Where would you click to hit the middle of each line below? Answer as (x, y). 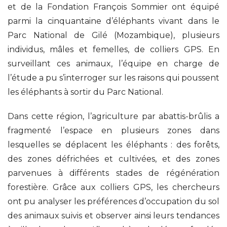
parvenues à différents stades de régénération (113, 173)
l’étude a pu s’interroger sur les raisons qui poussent (113, 78)
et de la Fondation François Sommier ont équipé (113, 7)
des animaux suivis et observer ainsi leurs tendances (113, 215)
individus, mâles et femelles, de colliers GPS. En (113, 49)
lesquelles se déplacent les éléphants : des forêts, (113, 144)
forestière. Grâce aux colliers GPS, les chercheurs (113, 187)
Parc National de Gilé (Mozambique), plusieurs (113, 35)
